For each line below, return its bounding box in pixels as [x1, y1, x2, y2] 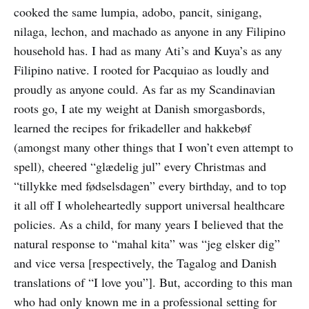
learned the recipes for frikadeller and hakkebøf [14, 119, 251, 136]
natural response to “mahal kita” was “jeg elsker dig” [14, 235, 280, 252]
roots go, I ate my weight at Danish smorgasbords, [14, 100, 266, 117]
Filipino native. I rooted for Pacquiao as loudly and [14, 61, 269, 78]
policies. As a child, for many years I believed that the [14, 216, 283, 232]
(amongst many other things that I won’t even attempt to [14, 139, 293, 155]
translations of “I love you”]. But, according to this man [14, 274, 292, 290]
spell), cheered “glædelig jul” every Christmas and [14, 158, 266, 175]
